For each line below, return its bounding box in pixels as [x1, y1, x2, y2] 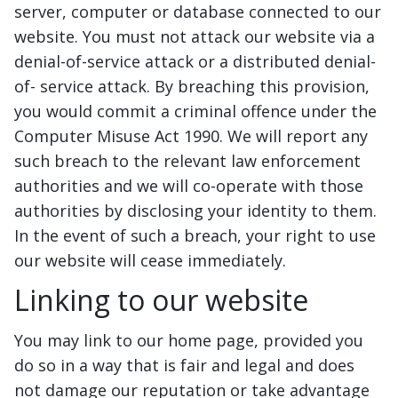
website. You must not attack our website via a [14, 26, 375, 48]
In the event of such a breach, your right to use [14, 225, 376, 247]
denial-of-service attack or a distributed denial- [14, 51, 376, 73]
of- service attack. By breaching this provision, [14, 76, 370, 98]
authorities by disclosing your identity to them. [14, 200, 377, 222]
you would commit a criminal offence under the [14, 100, 377, 123]
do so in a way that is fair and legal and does [14, 354, 354, 377]
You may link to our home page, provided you [14, 330, 363, 352]
